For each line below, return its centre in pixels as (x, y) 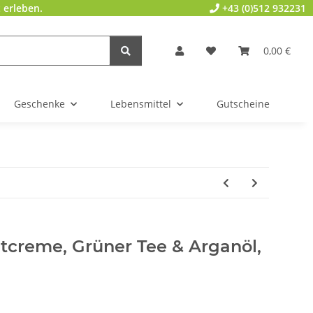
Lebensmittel (141, 104)
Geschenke (39, 104)
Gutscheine (243, 104)
